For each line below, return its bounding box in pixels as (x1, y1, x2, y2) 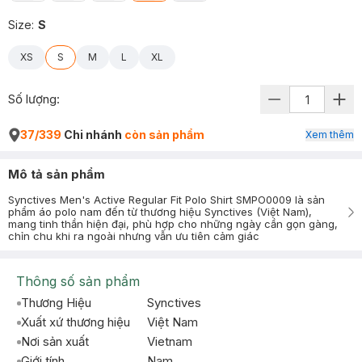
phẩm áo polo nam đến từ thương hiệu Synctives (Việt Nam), (8, 205, 312, 218)
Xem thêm (305, 128, 354, 141)
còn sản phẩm (124, 128, 204, 141)
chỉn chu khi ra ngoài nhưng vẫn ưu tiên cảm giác (8, 229, 259, 242)
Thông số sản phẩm (16, 273, 140, 289)
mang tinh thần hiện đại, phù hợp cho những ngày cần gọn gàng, (8, 217, 338, 230)
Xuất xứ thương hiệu (21, 314, 130, 330)
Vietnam (147, 334, 192, 349)
